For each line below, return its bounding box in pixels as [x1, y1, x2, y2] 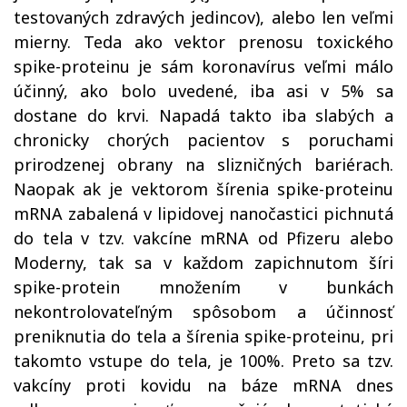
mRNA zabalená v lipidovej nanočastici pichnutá [14, 203, 393, 224]
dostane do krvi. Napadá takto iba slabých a [14, 104, 393, 126]
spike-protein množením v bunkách [14, 276, 393, 298]
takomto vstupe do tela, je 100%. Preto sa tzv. [14, 350, 393, 372]
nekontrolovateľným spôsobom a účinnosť [14, 301, 393, 323]
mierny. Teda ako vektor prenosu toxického [14, 31, 393, 53]
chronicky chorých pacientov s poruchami [14, 129, 393, 151]
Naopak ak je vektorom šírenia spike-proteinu [14, 178, 393, 200]
